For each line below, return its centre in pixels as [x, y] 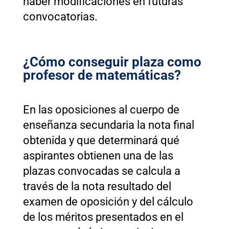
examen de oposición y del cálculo [108, 201]
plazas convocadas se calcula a [101, 171]
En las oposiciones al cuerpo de [101, 109]
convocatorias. [60, 16]
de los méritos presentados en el [103, 217]
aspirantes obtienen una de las [98, 155]
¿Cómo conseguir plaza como [112, 62]
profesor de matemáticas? [102, 75]
